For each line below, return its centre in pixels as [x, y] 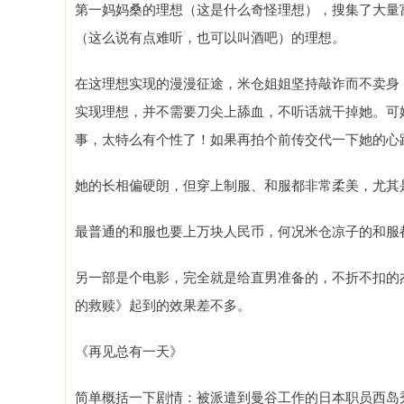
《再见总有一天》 [129, 350]
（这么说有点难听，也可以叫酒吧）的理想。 [210, 37]
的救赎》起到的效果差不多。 [163, 304]
